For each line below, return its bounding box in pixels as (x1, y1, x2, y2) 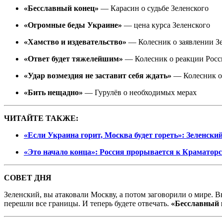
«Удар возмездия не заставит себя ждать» (24, 71, 171, 80)
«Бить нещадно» (24, 88, 83, 97)
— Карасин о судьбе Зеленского (99, 3, 209, 12)
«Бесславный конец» (24, 3, 99, 12)
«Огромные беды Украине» (24, 20, 122, 29)
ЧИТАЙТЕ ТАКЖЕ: (4, 113, 78, 122)
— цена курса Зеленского (122, 20, 210, 29)
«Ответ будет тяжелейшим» (24, 54, 123, 63)
